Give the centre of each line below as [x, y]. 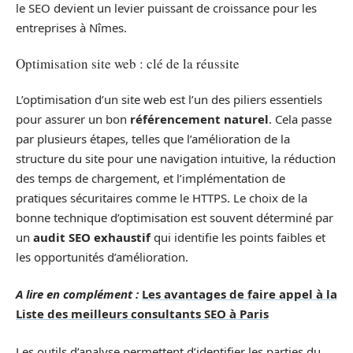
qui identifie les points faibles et [238, 237]
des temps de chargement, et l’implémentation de [150, 178]
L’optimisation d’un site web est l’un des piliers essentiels [169, 99]
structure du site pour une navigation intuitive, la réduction [176, 158]
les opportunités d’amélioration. [102, 256]
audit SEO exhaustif [92, 237]
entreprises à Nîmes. [71, 27]
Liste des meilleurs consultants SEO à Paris [142, 314]
